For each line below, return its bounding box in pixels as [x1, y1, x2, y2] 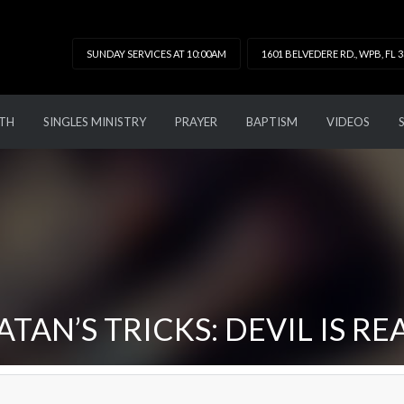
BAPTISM [245, 115, 298, 129]
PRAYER [174, 115, 217, 129]
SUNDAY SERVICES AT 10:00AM [87, 48, 227, 60]
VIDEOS [326, 115, 370, 129]
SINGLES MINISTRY [42, 115, 146, 129]
